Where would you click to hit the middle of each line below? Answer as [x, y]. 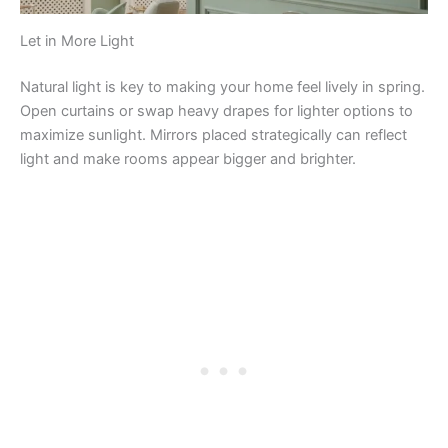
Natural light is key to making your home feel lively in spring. [222, 86]
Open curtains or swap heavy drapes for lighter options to [216, 110]
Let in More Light [77, 40]
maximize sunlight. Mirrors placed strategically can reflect [213, 134]
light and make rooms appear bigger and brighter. [188, 158]
